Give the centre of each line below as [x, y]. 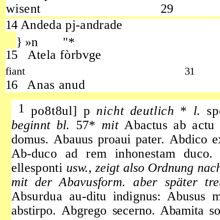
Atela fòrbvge [64, 55]
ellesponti [39, 168]
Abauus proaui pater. [111, 139]
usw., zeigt [95, 168]
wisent [23, 9]
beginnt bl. [43, 125]
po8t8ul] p [61, 111]
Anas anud [56, 85]
